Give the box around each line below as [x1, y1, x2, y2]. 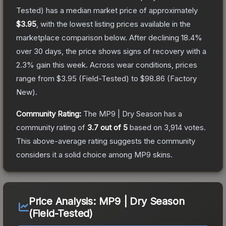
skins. [151, 149, 173, 159]
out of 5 [98, 122, 128, 132]
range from [16, 73, 56, 83]
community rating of [16, 122, 87, 132]
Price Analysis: [28, 195, 99, 207]
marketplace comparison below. [16, 32, 127, 42]
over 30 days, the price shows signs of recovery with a [16, 46, 206, 56]
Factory [170, 73, 197, 83]
